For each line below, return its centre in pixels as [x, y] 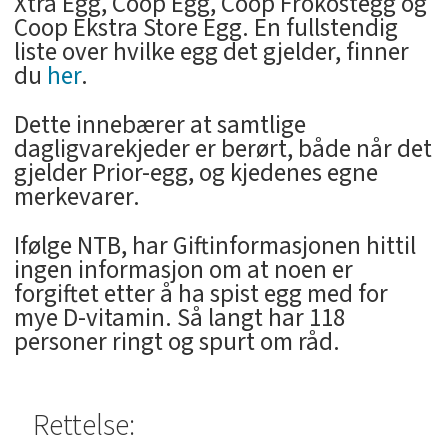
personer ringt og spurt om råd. [176, 342]
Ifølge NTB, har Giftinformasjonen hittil [214, 246]
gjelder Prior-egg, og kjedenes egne [195, 173]
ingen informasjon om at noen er [183, 270]
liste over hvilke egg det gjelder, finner [211, 52]
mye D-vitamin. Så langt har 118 [179, 318]
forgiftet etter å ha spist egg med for [200, 294]
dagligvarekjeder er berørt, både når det [222, 149]
